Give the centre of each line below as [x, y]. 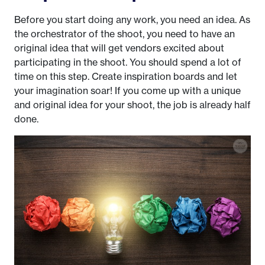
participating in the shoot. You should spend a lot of [128, 62]
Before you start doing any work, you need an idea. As [132, 19]
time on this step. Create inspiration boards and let [126, 76]
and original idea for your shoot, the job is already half [132, 104]
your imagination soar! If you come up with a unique [127, 90]
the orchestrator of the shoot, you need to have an [125, 33]
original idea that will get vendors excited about [119, 48]
